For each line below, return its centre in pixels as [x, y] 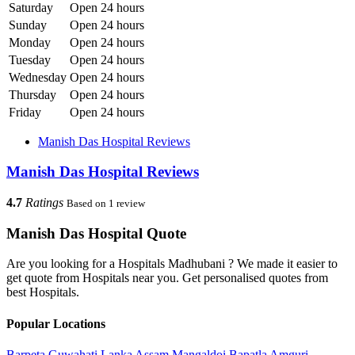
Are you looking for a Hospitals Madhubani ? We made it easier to [172, 264]
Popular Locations [56, 323]
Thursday [32, 94]
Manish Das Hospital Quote [96, 233]
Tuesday [30, 59]
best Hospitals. [43, 292]
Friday [25, 112]
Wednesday [38, 77]
